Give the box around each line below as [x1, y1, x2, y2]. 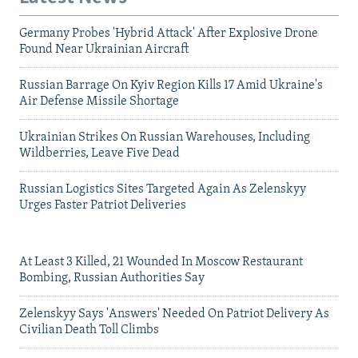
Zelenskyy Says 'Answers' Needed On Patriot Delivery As [19, 307, 329, 320]
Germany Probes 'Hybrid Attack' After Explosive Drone [19, 26, 318, 40]
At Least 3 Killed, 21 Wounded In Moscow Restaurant [19, 255, 303, 268]
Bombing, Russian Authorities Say [19, 271, 205, 284]
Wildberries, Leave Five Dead [19, 146, 180, 160]
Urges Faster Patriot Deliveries [19, 198, 186, 212]
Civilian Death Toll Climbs [19, 323, 159, 336]
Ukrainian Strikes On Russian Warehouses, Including [19, 130, 310, 144]
